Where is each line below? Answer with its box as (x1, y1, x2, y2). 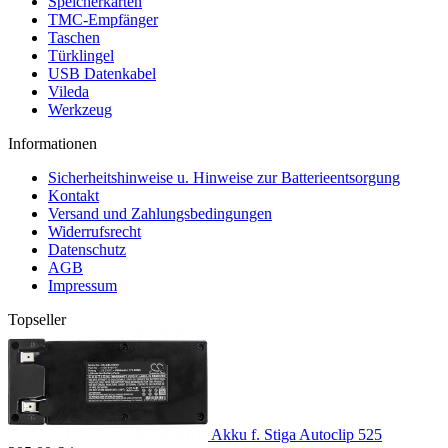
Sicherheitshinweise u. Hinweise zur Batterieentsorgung (48, 169, 400, 186)
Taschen (48, 29, 100, 46)
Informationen (8, 135, 97, 152)
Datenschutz (48, 241, 126, 258)
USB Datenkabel (48, 65, 156, 82)
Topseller (8, 311, 66, 328)
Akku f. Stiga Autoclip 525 (211, 426, 382, 443)
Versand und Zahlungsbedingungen (48, 205, 272, 222)
